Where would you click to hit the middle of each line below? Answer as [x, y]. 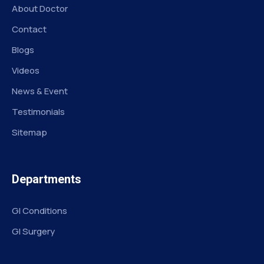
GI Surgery [33, 232]
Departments [47, 179]
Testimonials [38, 112]
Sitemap [29, 133]
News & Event [40, 91]
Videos [26, 71]
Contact [29, 29]
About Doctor [40, 9]
